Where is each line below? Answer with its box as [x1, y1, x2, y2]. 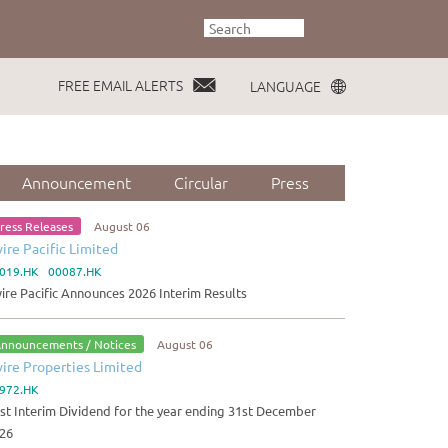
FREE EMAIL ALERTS [58, 75, 183, 95]
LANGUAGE [250, 76, 321, 97]
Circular [173, 171, 228, 193]
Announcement [21, 171, 131, 193]
